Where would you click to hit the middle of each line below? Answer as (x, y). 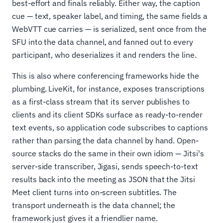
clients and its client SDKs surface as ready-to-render (107, 115)
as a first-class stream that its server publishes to (101, 102)
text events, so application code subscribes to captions (110, 128)
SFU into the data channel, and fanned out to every (103, 42)
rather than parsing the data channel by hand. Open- (105, 141)
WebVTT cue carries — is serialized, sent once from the (109, 29)
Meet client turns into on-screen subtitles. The (95, 192)
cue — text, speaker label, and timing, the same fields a (110, 16)
